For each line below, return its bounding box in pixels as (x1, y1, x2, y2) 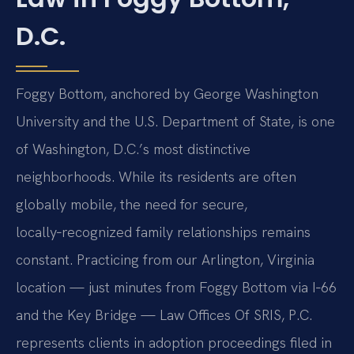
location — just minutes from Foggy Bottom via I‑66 (16, 278, 337, 297)
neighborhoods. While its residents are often (16, 168, 296, 186)
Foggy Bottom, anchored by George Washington (16, 85, 318, 104)
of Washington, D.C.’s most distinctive (16, 140, 250, 159)
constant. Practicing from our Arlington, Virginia (16, 250, 314, 269)
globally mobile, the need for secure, (16, 195, 247, 214)
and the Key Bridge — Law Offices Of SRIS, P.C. (16, 306, 312, 325)
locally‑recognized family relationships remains (16, 223, 311, 242)
